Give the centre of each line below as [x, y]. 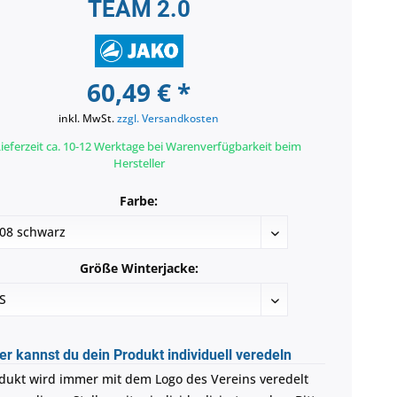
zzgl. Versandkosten [168, 119]
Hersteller [139, 163]
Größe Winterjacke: [139, 269]
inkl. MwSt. [88, 119]
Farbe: [139, 201]
